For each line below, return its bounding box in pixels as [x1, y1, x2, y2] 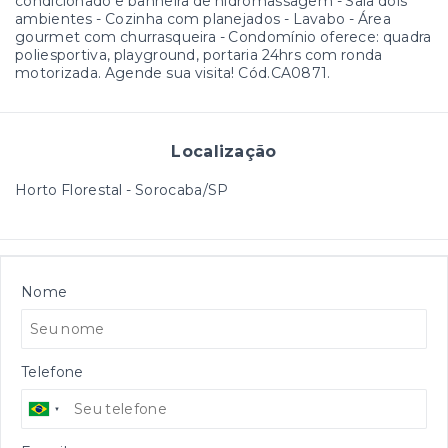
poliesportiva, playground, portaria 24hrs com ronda [15, 45, 383, 64]
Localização [171, 141, 277, 161]
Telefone [21, 362, 84, 381]
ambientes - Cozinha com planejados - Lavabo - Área [15, 9, 391, 28]
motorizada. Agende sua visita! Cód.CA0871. [15, 63, 331, 82]
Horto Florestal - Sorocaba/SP [15, 180, 229, 199]
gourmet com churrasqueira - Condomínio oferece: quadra [15, 27, 432, 46]
